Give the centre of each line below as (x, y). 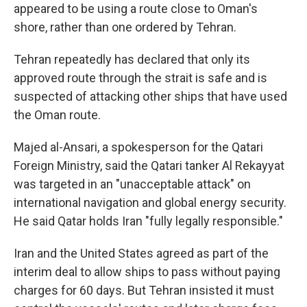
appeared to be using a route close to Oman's (136, 9)
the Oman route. (57, 115)
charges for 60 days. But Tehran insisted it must (144, 291)
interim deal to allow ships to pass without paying (147, 272)
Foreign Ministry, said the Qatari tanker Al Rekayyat (149, 166)
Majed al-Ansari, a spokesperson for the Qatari (138, 147)
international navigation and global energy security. (150, 203)
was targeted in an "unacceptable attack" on (132, 184)
